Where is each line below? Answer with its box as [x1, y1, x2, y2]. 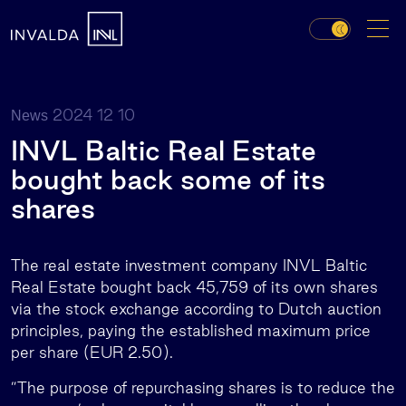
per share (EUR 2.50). [11, 343, 173, 361]
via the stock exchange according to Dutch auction [11, 300, 382, 317]
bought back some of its [11, 164, 325, 195]
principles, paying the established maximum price [11, 322, 371, 339]
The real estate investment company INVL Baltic [11, 256, 367, 274]
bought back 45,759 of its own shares [101, 278, 378, 295]
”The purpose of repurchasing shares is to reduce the [11, 379, 395, 396]
